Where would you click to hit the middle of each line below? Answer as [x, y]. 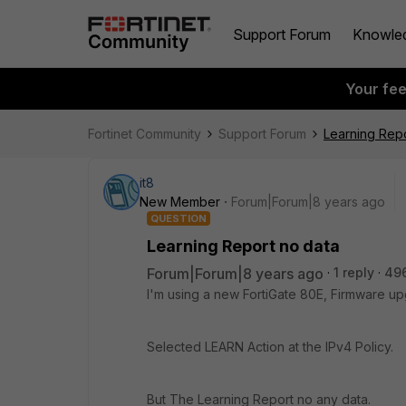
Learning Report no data [243, 246]
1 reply [354, 272]
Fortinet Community [145, 134]
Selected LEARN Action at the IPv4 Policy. [270, 347]
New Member [180, 202]
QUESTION [179, 218]
